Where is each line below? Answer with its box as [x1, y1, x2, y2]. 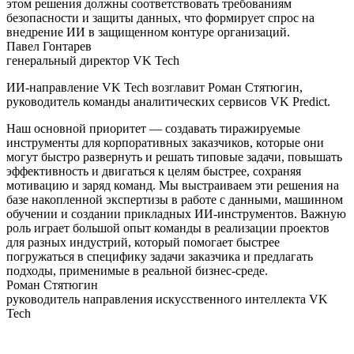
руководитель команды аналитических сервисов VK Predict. [6, 94, 330, 108]
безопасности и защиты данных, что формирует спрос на [6, 10, 314, 24]
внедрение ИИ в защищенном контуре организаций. [6, 24, 290, 39]
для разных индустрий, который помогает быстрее [6, 235, 280, 249]
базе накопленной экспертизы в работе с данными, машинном [6, 192, 343, 206]
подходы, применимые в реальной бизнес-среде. [6, 263, 268, 277]
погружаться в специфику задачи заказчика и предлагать [6, 249, 313, 263]
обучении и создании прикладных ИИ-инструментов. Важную [6, 206, 346, 220]
